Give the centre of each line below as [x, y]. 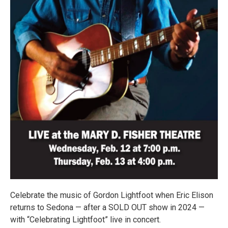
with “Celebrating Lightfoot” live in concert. [85, 220]
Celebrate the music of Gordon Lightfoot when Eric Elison [112, 195]
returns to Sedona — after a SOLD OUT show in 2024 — [107, 207]
